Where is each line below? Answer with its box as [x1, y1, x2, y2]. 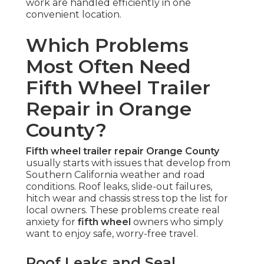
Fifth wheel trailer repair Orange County [26, 146, 219, 157]
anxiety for [26, 216, 78, 228]
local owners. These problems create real [26, 204, 220, 216]
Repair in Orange [26, 97, 192, 121]
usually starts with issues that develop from [26, 157, 230, 169]
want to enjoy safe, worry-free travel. [26, 228, 198, 240]
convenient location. [26, 9, 121, 21]
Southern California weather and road [26, 169, 205, 181]
